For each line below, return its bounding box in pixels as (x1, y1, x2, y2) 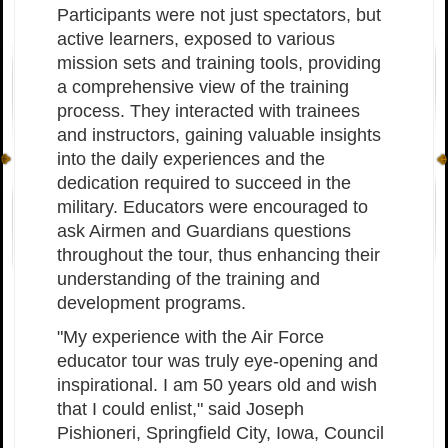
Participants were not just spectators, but (57, 5, 381, 25)
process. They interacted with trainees (57, 101, 360, 121)
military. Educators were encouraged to (57, 197, 368, 217)
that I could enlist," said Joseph (57, 399, 304, 419)
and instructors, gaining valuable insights (57, 125, 381, 145)
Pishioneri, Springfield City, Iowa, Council (57, 423, 384, 443)
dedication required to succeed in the (57, 173, 351, 193)
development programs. (57, 293, 246, 313)
